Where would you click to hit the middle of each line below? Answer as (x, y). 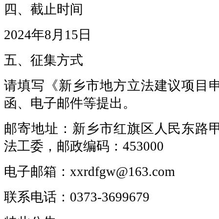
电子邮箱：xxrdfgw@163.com (89, 171)
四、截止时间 (44, 9)
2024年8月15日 (48, 34)
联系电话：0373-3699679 (77, 197)
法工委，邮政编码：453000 (84, 146)
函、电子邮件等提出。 (70, 103)
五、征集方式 (44, 60)
